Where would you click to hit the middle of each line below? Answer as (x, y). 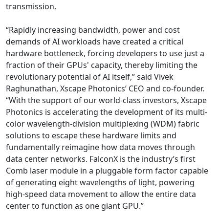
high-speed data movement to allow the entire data (101, 194)
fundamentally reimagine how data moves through (100, 147)
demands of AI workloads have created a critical (95, 41)
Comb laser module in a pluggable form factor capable (107, 170)
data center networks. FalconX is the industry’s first (101, 159)
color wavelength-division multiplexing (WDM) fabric (103, 123)
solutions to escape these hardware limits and (91, 135)
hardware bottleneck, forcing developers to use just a (105, 53)
